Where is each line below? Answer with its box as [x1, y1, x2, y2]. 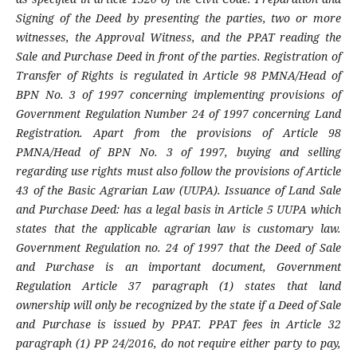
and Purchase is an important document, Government [15, 259, 342, 275]
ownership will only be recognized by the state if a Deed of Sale [15, 297, 342, 313]
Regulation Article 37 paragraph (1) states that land [15, 278, 342, 294]
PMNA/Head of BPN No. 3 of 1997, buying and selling [15, 144, 342, 160]
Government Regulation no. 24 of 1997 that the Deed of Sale [15, 240, 342, 256]
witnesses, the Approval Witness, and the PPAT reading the [15, 29, 342, 45]
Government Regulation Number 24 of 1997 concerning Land [15, 106, 342, 122]
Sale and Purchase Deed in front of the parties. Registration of [15, 49, 342, 65]
